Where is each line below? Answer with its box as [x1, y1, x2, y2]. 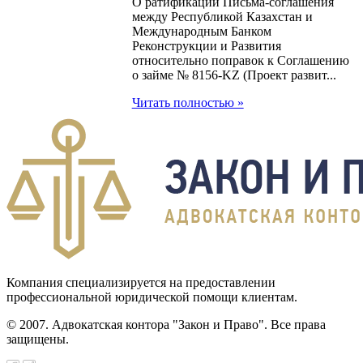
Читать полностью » [131, 95, 244, 109]
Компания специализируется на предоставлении [6, 275, 275, 289]
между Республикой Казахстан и [131, 9, 313, 23]
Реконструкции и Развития [131, 38, 281, 53]
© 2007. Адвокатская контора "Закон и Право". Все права [6, 317, 326, 331]
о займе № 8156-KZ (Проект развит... [131, 67, 336, 82]
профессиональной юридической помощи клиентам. [6, 289, 297, 304]
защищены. [6, 331, 69, 346]
